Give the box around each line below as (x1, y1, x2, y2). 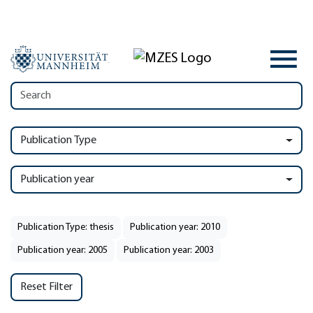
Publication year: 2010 (130, 222, 220, 233)
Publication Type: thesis (17, 222, 114, 233)
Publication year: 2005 (17, 245, 108, 256)
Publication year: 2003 (124, 245, 214, 256)
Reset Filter (20, 282, 73, 293)
